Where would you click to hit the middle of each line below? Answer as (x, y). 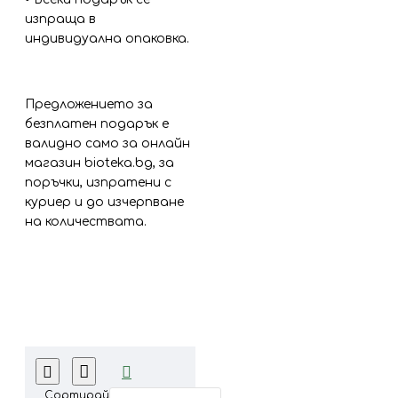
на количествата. (86, 222)
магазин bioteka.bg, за (99, 163)
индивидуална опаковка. (109, 39)
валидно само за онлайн (107, 143)
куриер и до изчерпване (104, 202)
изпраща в (60, 19)
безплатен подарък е (97, 124)
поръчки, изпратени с (98, 183)
